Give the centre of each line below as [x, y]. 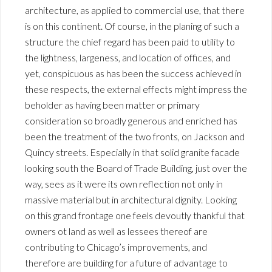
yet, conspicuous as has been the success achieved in [133, 73]
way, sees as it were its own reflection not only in [124, 183]
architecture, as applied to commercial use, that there [135, 10]
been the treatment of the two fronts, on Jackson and [135, 136]
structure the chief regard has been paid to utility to [130, 41]
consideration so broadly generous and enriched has [131, 120]
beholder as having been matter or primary [112, 104]
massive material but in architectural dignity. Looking [131, 199]
